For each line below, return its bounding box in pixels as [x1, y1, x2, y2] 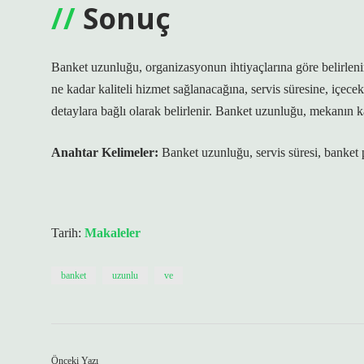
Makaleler [84, 226, 141, 240]
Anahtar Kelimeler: [51, 145, 158, 159]
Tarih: [51, 226, 84, 240]
